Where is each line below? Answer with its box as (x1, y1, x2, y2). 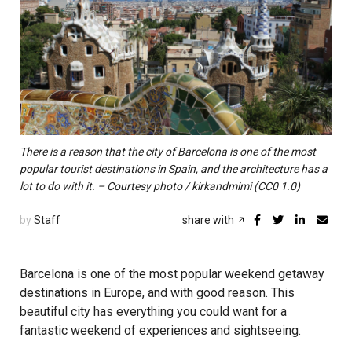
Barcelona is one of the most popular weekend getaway (20, 266, 324, 282)
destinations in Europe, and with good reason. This (20, 285, 295, 301)
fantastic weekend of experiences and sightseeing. (20, 323, 301, 339)
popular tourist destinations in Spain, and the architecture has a (20, 163, 328, 176)
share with (182, 214, 236, 227)
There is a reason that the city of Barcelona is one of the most (20, 145, 316, 159)
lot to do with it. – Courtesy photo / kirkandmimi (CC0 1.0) (20, 180, 300, 193)
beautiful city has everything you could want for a (20, 304, 287, 320)
